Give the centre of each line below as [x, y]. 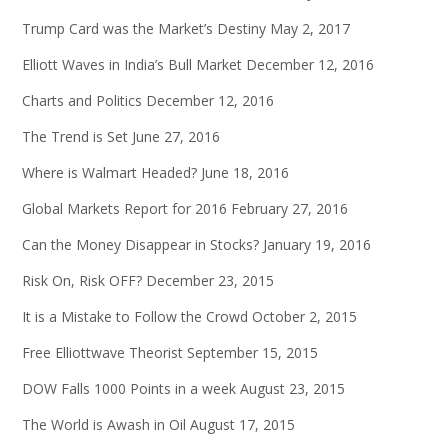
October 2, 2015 [304, 317]
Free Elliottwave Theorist [102, 353]
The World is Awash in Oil [104, 425]
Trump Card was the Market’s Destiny [144, 29]
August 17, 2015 [242, 425]
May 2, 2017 [310, 29]
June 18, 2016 [245, 173]
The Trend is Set [75, 137]
